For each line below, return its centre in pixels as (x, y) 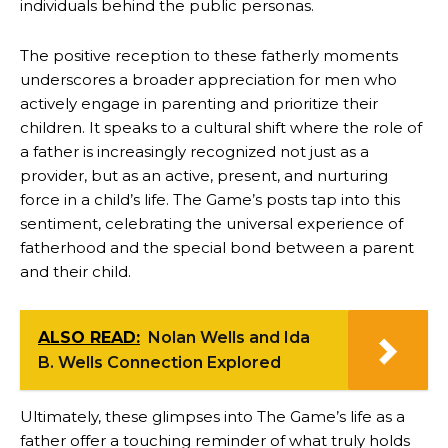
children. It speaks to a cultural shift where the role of (221, 127)
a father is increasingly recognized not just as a (194, 151)
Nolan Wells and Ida (229, 337)
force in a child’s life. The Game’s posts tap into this (210, 199)
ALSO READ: (89, 337)
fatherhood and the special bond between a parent (217, 247)
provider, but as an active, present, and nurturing (204, 175)
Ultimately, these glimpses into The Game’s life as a (212, 416)
